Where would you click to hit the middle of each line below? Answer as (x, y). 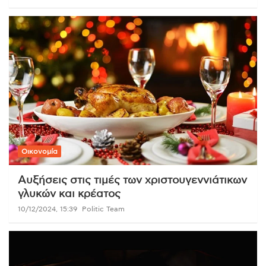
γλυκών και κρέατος (69, 194)
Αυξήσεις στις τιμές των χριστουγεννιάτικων (132, 181)
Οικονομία (39, 152)
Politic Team (103, 209)
